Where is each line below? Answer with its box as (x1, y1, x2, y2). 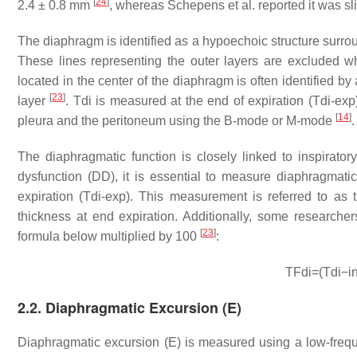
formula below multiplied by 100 (18, 229, 200, 243)
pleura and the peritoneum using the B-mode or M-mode (18, 114, 335, 127)
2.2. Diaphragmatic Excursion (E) (18, 297, 241, 318)
